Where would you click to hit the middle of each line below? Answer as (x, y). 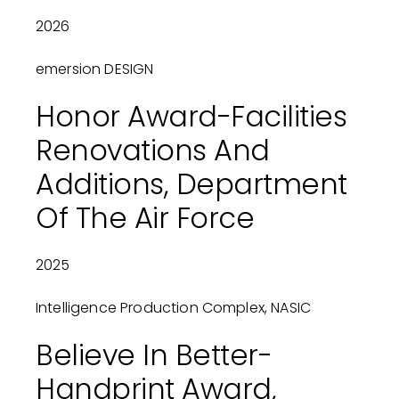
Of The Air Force (145, 218)
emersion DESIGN (94, 69)
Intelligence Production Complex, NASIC (173, 308)
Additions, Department (191, 184)
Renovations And (152, 151)
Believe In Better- (154, 355)
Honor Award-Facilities (191, 117)
